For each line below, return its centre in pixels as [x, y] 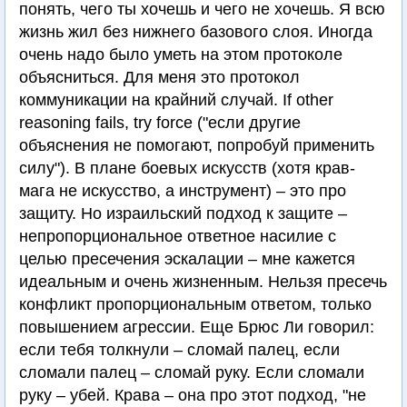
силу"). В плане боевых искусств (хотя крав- [187, 169]
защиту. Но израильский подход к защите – [183, 214]
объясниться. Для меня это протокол [159, 78]
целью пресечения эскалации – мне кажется [187, 259]
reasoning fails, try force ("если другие [160, 123]
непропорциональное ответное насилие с [178, 237]
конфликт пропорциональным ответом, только [195, 305]
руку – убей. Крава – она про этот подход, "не [193, 396]
